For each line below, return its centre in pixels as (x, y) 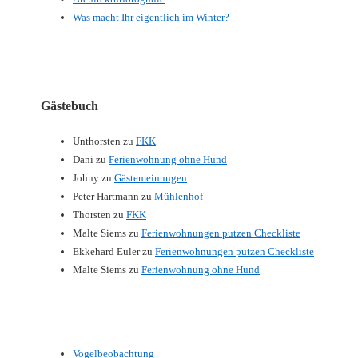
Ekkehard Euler (106, 251)
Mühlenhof (179, 196)
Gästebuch (70, 106)
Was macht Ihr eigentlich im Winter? (151, 18)
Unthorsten (97, 141)
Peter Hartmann (106, 196)
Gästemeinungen (151, 177)
